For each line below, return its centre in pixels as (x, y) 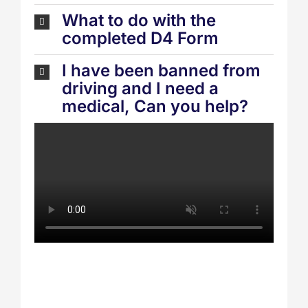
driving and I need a (140, 89)
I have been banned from (161, 71)
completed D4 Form (140, 38)
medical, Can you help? (155, 107)
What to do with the (139, 21)
